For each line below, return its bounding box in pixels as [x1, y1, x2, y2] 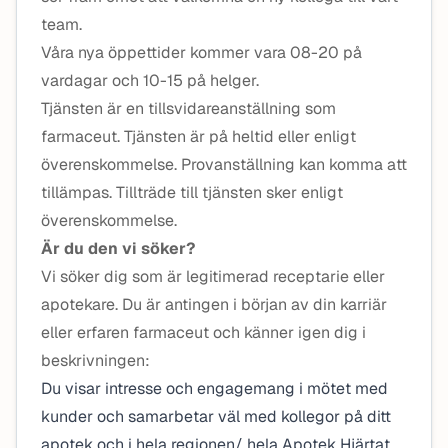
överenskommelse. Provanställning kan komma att [41, 154, 407, 175]
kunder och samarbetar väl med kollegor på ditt [41, 406, 391, 427]
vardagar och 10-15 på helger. [41, 70, 259, 91]
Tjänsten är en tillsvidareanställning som [41, 98, 336, 119]
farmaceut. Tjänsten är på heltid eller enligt [41, 126, 356, 147]
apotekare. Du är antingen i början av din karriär [41, 294, 387, 315]
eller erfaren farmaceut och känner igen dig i [41, 322, 366, 343]
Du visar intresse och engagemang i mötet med [41, 378, 388, 399]
